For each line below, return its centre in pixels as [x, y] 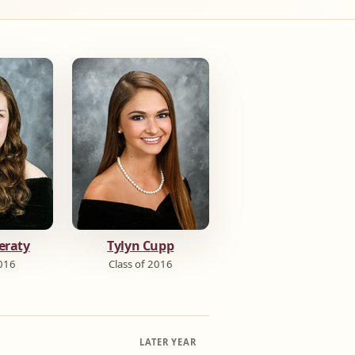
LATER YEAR [168, 342]
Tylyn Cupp [141, 245]
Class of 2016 [140, 264]
